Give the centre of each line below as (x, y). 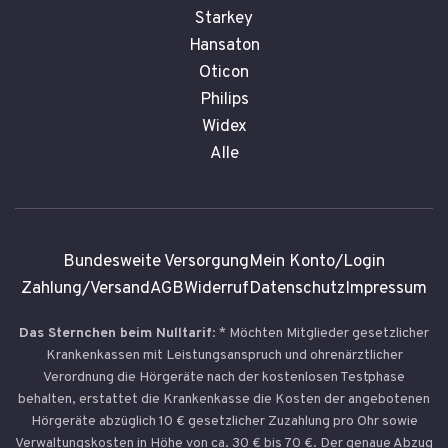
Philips (224, 99)
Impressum (386, 288)
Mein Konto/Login (317, 261)
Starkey (224, 18)
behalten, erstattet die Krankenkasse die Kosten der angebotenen (224, 399)
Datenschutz (297, 288)
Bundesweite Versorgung (156, 261)
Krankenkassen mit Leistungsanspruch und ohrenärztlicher (224, 355)
